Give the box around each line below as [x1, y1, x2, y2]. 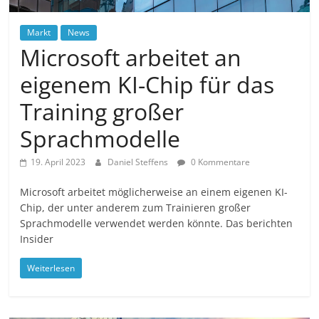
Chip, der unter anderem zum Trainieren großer [20, 201, 251, 215]
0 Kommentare [189, 156, 251, 169]
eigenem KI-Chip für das [20, 69, 275, 100]
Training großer [20, 96, 184, 127]
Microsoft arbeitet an [20, 42, 242, 73]
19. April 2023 [31, 156, 86, 169]
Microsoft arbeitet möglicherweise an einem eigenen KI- [20, 185, 288, 199]
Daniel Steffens [108, 156, 171, 169]
